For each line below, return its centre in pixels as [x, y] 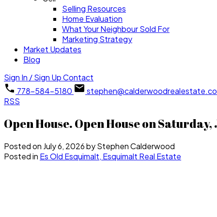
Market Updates [52, 49]
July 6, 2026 [64, 146]
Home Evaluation [92, 19]
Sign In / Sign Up [33, 77]
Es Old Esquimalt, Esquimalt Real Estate [110, 156]
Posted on [23, 146]
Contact [78, 77]
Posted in [21, 156]
